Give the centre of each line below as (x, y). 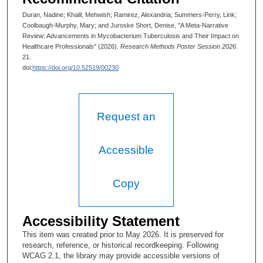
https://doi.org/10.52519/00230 (75, 67)
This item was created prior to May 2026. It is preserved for (123, 235)
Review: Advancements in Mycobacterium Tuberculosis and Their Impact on (131, 36)
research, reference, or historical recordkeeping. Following (120, 245)
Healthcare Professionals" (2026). (71, 46)
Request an (126, 117)
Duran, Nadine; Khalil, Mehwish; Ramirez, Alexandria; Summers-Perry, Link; (129, 14)
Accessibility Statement (101, 221)
